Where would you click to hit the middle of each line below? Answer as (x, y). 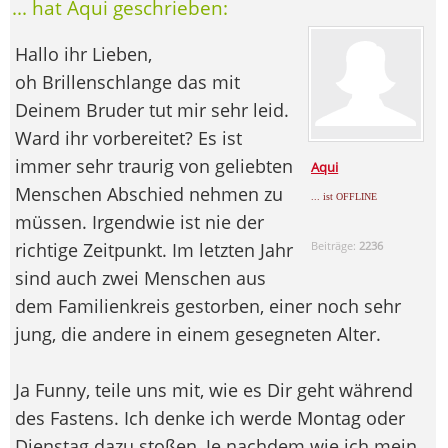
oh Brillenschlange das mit (127, 81)
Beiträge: (335, 245)
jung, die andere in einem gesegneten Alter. (198, 333)
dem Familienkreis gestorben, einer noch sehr (208, 305)
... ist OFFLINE (344, 196)
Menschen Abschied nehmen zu (149, 193)
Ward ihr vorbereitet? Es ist (128, 137)
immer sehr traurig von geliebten (154, 165)
